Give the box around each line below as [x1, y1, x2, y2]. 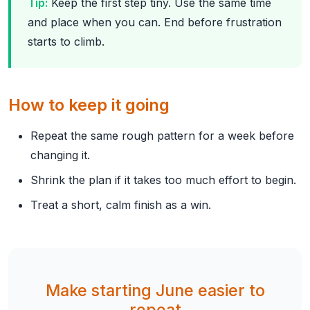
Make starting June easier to [45, 280, 265, 300]
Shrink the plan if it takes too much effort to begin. [30, 173, 296, 187]
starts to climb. [28, 35, 104, 48]
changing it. [30, 148, 90, 162]
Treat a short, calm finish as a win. [30, 198, 211, 212]
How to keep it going [8, 95, 170, 115]
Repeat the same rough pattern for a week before [30, 129, 294, 143]
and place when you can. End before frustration [28, 15, 282, 29]
